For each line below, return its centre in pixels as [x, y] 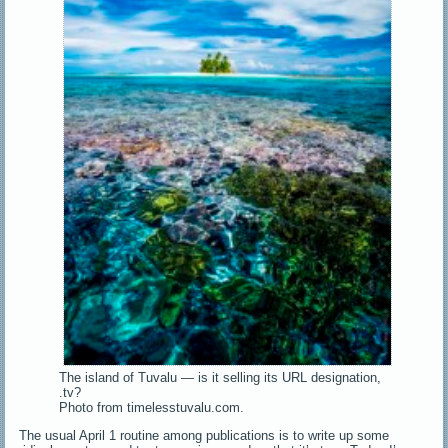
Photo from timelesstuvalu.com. [152, 407]
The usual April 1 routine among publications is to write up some [204, 435]
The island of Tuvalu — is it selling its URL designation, [220, 377]
